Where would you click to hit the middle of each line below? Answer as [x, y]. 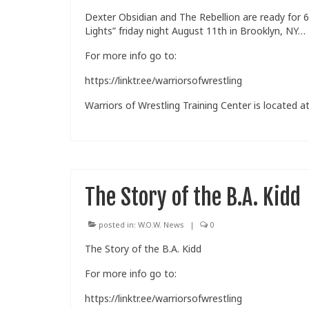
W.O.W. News [161, 225]
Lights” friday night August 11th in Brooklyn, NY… [195, 31]
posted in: [117, 225]
